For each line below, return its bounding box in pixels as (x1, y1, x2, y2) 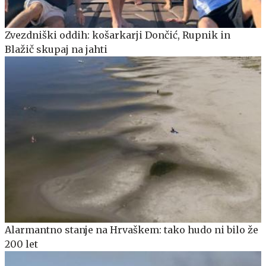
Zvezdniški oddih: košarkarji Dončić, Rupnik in (5, 28, 230, 41)
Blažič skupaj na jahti (5, 43, 107, 55)
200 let (5, 238, 38, 251)
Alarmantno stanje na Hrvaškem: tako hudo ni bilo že (5, 224, 258, 236)
